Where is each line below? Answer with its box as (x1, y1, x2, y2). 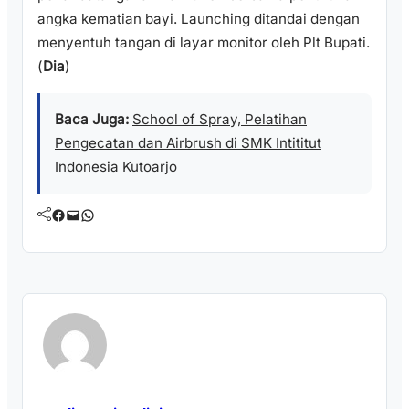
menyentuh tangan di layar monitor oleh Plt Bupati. (37, 34, 370, 52)
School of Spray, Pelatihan (132, 110, 307, 128)
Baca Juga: (55, 110, 129, 128)
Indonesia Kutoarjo (55, 157, 177, 175)
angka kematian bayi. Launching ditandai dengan (37, 10, 360, 28)
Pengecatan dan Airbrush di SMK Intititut (55, 133, 321, 152)
